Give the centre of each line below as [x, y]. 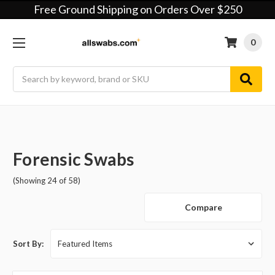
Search [26, 72]
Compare [203, 207]
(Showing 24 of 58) [47, 180]
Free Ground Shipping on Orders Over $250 [137, 9]
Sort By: [28, 244]
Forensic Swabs [74, 159]
